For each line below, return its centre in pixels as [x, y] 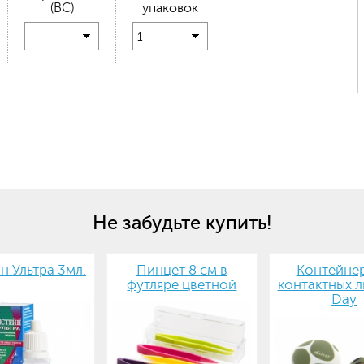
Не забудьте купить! [182, 223]
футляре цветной [182, 285]
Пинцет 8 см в [182, 270]
